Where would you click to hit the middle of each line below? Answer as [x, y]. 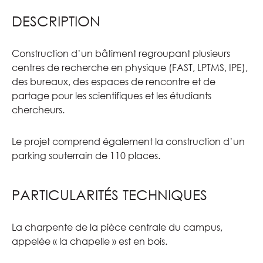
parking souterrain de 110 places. [86, 155]
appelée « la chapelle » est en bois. [90, 241]
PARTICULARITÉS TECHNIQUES [109, 194]
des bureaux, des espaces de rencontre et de [114, 81]
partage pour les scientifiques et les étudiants [112, 95]
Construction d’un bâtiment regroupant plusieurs [121, 53]
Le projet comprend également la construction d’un [128, 141]
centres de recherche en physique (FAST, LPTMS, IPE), [130, 67]
